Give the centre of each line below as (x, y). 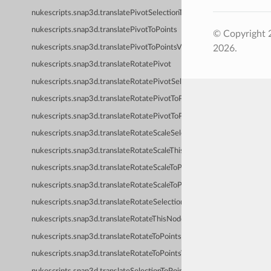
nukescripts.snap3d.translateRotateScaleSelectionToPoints (131, 134)
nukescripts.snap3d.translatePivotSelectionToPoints (120, 13)
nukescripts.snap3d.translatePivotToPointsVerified (118, 47)
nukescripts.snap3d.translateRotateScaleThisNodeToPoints (132, 151)
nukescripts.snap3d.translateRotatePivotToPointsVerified (129, 116)
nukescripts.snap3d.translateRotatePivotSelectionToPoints (132, 82)
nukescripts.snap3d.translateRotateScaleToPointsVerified (129, 185)
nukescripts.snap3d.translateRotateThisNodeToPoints (123, 220)
